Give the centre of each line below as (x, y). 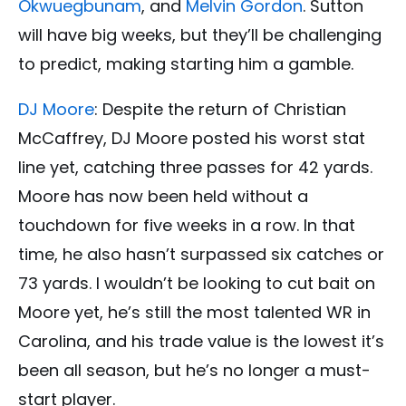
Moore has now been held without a (163, 197)
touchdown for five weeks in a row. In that (187, 226)
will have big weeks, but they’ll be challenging (200, 35)
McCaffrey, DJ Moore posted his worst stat (192, 139)
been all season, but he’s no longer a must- (194, 371)
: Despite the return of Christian (220, 110)
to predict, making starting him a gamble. (188, 64)
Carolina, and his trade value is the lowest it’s (201, 342)
